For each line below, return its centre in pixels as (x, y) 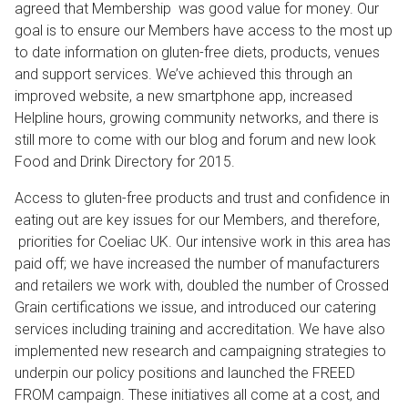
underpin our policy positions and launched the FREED (185, 373)
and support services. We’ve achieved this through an (184, 74)
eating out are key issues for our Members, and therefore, (197, 220)
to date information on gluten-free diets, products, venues (197, 52)
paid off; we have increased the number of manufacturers (197, 264)
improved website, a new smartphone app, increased (184, 96)
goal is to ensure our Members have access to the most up (204, 31)
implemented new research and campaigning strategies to (200, 351)
